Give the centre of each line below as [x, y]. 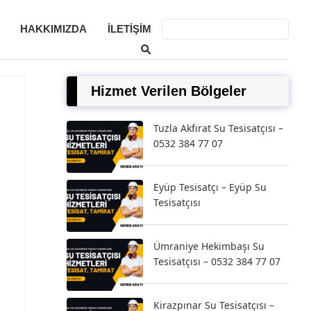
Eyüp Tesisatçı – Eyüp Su [210, 187]
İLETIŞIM [129, 29]
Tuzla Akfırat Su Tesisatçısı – [218, 128]
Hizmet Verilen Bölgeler [169, 91]
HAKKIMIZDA [53, 29]
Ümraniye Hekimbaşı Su [209, 246]
